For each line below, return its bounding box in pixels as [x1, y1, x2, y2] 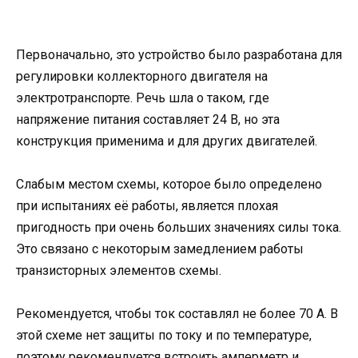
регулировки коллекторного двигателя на [16, 68, 268, 84]
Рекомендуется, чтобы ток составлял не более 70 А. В [16, 305, 338, 321]
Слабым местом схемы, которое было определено [16, 176, 322, 192]
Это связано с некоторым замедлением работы [16, 241, 304, 257]
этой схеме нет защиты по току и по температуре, [16, 327, 312, 343]
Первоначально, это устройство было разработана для [16, 46, 342, 62]
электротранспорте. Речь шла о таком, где [16, 89, 269, 105]
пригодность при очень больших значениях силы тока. [16, 219, 341, 235]
